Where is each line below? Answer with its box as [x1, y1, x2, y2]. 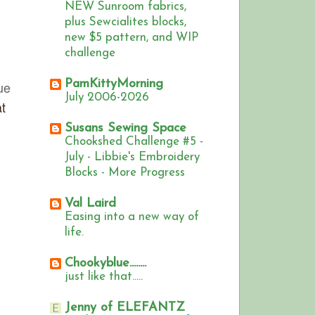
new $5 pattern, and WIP [65, 32, 198, 44]
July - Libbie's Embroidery [65, 151, 200, 164]
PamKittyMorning [65, 77, 163, 91]
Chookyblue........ [65, 257, 146, 271]
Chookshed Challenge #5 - [65, 136, 203, 148]
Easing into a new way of [65, 211, 199, 224]
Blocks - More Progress [65, 167, 185, 179]
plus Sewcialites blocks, [65, 16, 186, 29]
